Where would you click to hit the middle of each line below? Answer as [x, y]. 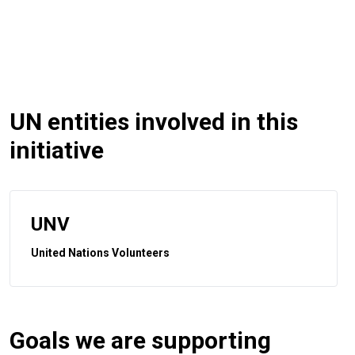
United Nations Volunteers [100, 252]
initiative [57, 150]
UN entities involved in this [154, 121]
